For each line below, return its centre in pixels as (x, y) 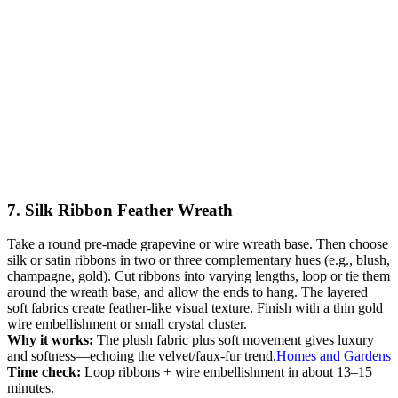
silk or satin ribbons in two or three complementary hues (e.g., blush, (199, 260)
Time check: (44, 372)
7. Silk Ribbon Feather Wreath (120, 210)
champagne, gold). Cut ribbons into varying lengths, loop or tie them (199, 276)
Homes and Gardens (334, 356)
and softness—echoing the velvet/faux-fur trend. (142, 356)
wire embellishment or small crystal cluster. (127, 324)
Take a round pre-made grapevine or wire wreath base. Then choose (198, 244)
